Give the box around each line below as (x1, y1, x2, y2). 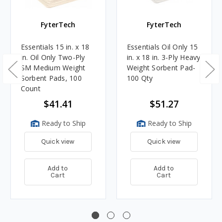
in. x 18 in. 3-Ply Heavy (126, 52, 201, 62)
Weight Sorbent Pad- (126, 62, 196, 72)
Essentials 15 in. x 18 (20, 42, 89, 52)
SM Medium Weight (20, 62, 86, 72)
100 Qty (126, 73, 153, 83)
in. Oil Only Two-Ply (20, 52, 85, 62)
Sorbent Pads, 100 (20, 73, 82, 83)
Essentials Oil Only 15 (126, 42, 198, 52)
